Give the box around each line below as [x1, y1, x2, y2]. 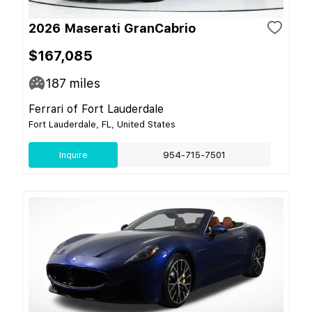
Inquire [58, 149, 88, 160]
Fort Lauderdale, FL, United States [29, 118, 175, 130]
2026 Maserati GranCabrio [29, 20, 196, 36]
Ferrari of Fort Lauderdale [29, 102, 164, 116]
